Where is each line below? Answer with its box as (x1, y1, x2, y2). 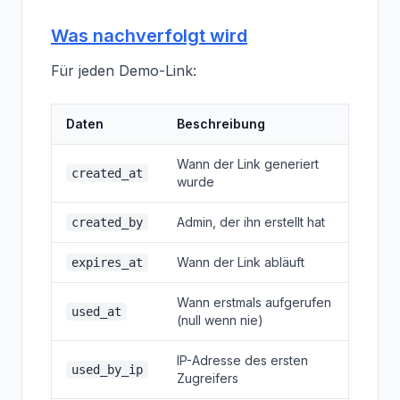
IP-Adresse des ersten (177, 353, 308, 368)
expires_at (71, 255, 143, 270)
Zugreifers (177, 371, 238, 386)
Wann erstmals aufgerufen (177, 295, 331, 310)
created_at (71, 166, 143, 180)
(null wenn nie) (177, 312, 263, 328)
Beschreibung (177, 116, 265, 131)
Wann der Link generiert (177, 156, 319, 171)
